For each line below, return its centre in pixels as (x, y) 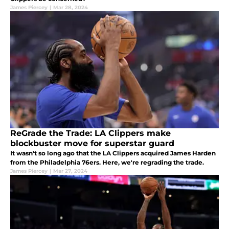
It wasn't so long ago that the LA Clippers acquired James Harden (113, 153)
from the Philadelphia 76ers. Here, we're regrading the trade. (107, 163)
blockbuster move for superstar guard (92, 144)
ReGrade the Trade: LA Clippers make (90, 133)
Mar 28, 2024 (71, 8)
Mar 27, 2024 (70, 171)
